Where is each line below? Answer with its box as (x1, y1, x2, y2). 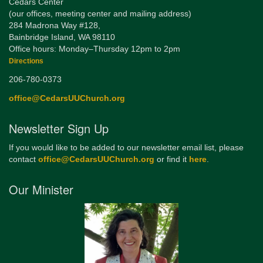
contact (9, 155, 38, 164)
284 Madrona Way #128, (9, 21, 100, 30)
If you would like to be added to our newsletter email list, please (9, 143, 244, 152)
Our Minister (9, 181, 73, 198)
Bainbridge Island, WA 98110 (9, 33, 115, 42)
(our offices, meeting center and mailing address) (9, 9, 191, 18)
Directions (9, 57, 43, 65)
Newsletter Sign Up (9, 120, 109, 137)
